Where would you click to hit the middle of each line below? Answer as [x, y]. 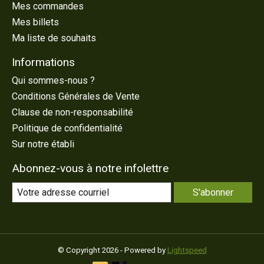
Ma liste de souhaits [54, 38]
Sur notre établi [43, 144]
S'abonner [213, 192]
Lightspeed [187, 250]
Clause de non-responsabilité [72, 112]
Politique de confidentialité [67, 128]
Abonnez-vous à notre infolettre [90, 168]
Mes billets [35, 22]
